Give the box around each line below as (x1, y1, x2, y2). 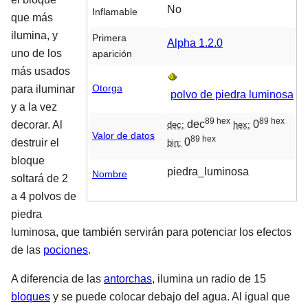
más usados (11, 65, 70, 77)
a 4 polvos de (11, 190, 76, 202)
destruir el (11, 137, 59, 148)
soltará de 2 (11, 173, 68, 184)
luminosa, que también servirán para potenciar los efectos (11, 226, 291, 238)
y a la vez (11, 101, 57, 113)
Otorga (92, 82, 122, 93)
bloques (11, 291, 50, 302)
